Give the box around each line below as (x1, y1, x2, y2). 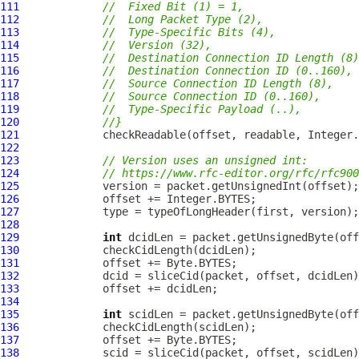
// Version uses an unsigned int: (103, 154, 308, 167)
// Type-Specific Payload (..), (103, 103, 301, 115)
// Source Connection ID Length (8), (103, 77, 333, 90)
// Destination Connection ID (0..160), (103, 64, 353, 77)
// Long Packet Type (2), (103, 13, 263, 26)
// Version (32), (103, 38, 212, 51)
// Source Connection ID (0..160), (103, 90, 321, 103)
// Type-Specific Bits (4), (103, 26, 276, 38)
